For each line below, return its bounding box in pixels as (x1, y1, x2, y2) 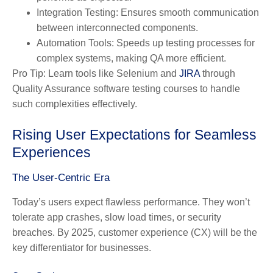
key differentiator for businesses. (12, 242, 151, 253)
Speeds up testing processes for (114, 37, 255, 48)
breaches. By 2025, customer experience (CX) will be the (12, 227, 257, 238)
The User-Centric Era (12, 171, 110, 183)
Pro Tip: (12, 68, 46, 79)
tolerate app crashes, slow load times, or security (12, 211, 221, 222)
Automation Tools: (37, 37, 114, 48)
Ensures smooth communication (118, 7, 259, 18)
